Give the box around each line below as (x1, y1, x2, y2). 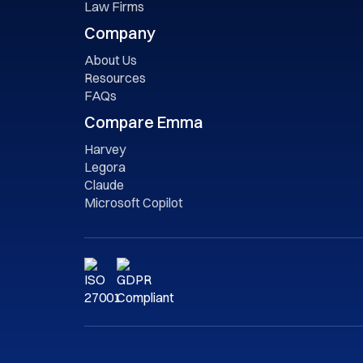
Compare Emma (83, 111, 203, 132)
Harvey (83, 140, 126, 157)
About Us (83, 51, 137, 68)
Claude (83, 176, 124, 193)
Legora (83, 158, 126, 175)
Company (83, 22, 156, 43)
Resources (83, 69, 146, 86)
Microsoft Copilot (83, 194, 183, 211)
